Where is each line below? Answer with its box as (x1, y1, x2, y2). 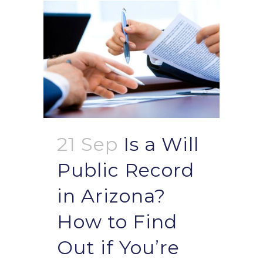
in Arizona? (57, 184, 166, 208)
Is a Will (123, 133, 199, 156)
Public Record (57, 159, 194, 182)
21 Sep (57, 133, 118, 156)
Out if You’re (57, 236, 180, 259)
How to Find (57, 210, 177, 234)
